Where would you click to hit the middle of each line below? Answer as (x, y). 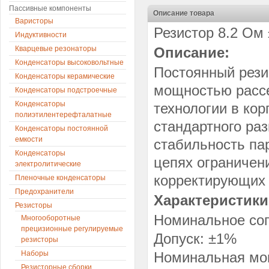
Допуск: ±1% (195, 239)
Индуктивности (41, 35)
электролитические (48, 164)
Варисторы (34, 21)
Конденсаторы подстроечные (66, 90)
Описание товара (184, 13)
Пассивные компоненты (50, 8)
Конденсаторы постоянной (62, 128)
